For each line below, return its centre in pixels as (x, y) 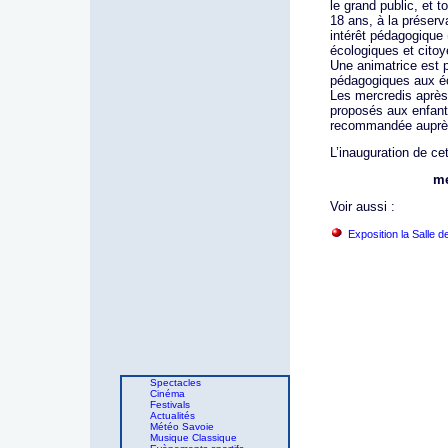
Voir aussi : (362, 206)
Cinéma (167, 393)
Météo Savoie (182, 426)
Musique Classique (193, 437)
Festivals (170, 404)
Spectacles (175, 382)
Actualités (172, 415)
